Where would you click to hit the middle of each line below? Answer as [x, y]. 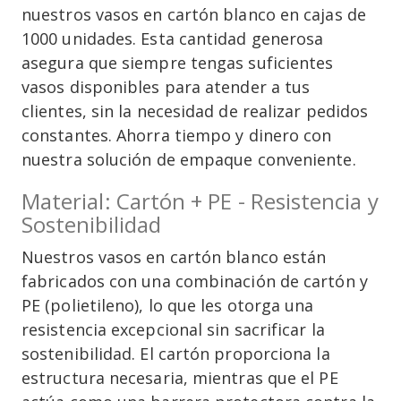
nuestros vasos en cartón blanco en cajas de [194, 15]
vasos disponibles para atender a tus [166, 87]
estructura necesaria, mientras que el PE [180, 378]
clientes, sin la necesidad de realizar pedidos [195, 111]
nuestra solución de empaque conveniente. [189, 160]
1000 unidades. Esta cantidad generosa [173, 39]
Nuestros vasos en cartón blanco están [174, 257]
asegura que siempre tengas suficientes [178, 63]
